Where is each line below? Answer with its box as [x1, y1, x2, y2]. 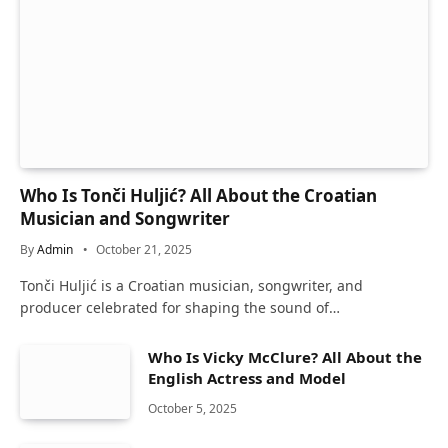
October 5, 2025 [148, 400, 237, 418]
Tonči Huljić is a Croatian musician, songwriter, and [20, 276, 363, 296]
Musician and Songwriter [20, 207, 230, 231]
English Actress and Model [148, 368, 346, 389]
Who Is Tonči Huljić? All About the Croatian [20, 184, 377, 208]
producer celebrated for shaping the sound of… [20, 298, 340, 318]
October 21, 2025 [96, 241, 192, 259]
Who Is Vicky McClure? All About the [148, 347, 422, 368]
